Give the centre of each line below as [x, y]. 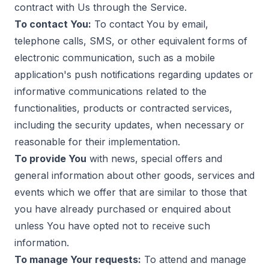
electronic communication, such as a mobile [115, 58]
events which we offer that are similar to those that [131, 192]
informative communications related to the [110, 91]
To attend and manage [194, 259]
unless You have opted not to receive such [112, 226]
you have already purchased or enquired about [122, 209]
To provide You [50, 159]
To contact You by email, [150, 24]
